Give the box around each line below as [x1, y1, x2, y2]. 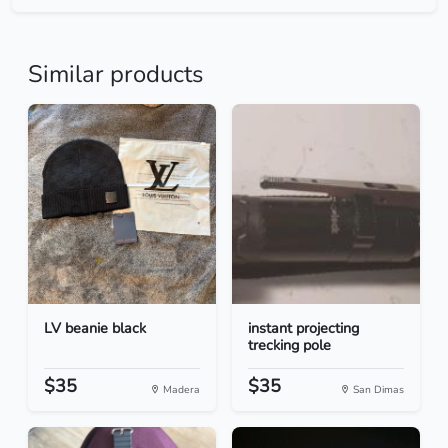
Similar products [28, 58, 203, 91]
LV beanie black [44, 318, 146, 339]
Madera [160, 382, 200, 398]
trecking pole [248, 335, 331, 356]
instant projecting [248, 318, 359, 339]
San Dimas [350, 382, 404, 398]
